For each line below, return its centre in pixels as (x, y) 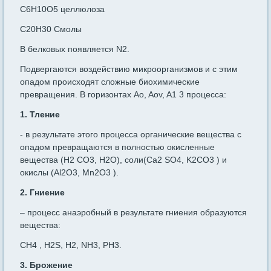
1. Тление (40, 115)
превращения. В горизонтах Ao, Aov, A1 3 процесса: (123, 95)
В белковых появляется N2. (75, 49)
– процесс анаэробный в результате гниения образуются (134, 213)
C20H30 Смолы (51, 29)
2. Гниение (43, 193)
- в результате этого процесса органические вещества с (131, 135)
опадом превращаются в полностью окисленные (118, 147)
